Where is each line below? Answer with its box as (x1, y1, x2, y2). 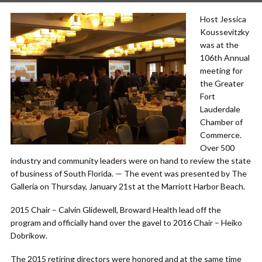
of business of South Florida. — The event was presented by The (11, 168, 247, 178)
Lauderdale (200, 104, 240, 114)
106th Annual (200, 53, 250, 63)
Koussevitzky (200, 27, 249, 37)
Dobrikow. (11, 230, 47, 240)
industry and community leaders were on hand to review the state (11, 156, 251, 166)
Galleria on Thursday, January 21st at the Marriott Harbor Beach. (11, 181, 245, 191)
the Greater (200, 78, 244, 88)
